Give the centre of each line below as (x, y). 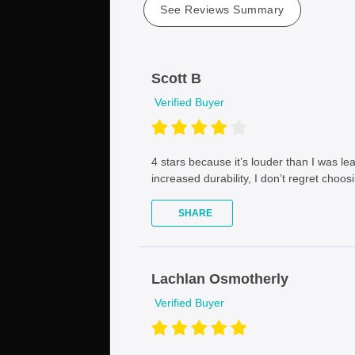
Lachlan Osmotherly (220, 279)
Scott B (176, 78)
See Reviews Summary (222, 9)
